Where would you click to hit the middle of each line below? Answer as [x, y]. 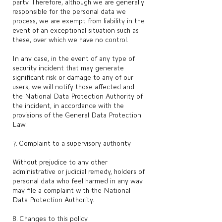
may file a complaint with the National [71, 190]
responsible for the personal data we [69, 11]
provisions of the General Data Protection [77, 115]
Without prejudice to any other [60, 162]
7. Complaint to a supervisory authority [72, 143]
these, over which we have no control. [70, 40]
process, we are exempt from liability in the [79, 21]
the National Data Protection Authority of [78, 96]
